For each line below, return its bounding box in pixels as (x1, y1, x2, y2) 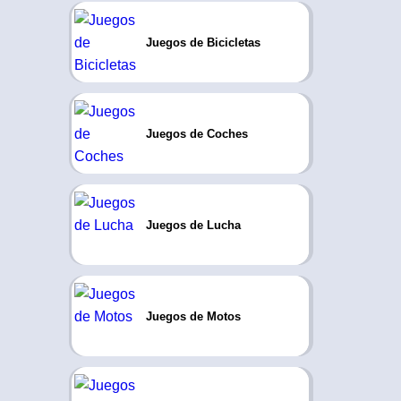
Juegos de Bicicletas (145, 35, 260, 49)
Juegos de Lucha (145, 218, 241, 232)
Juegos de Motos (145, 309, 241, 323)
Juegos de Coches (145, 126, 248, 141)
